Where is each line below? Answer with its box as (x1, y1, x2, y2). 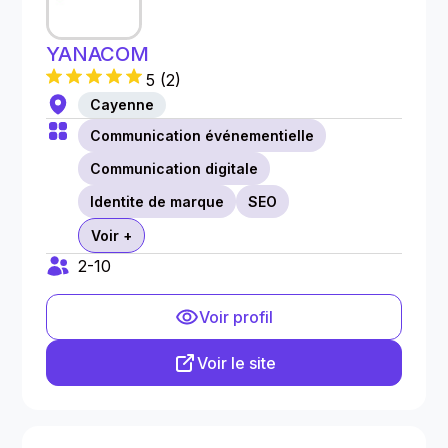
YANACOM (46, 42, 149, 66)
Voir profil (199, 307, 273, 327)
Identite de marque (90, 193, 225, 210)
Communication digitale (90, 160, 259, 177)
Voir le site (196, 353, 276, 373)
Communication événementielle (90, 127, 315, 144)
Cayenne (90, 96, 155, 113)
